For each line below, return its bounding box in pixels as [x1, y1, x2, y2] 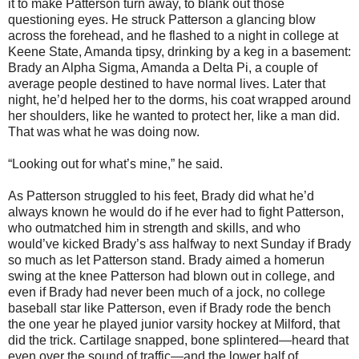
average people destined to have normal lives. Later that [8, 76, 325, 91]
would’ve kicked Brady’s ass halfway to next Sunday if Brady [8, 236, 351, 251]
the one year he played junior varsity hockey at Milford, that [8, 317, 340, 331]
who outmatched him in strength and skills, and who [8, 220, 301, 235]
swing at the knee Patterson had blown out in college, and [8, 268, 335, 283]
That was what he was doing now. [8, 124, 200, 139]
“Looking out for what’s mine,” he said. [8, 156, 223, 171]
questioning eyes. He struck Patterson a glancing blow [8, 12, 316, 26]
